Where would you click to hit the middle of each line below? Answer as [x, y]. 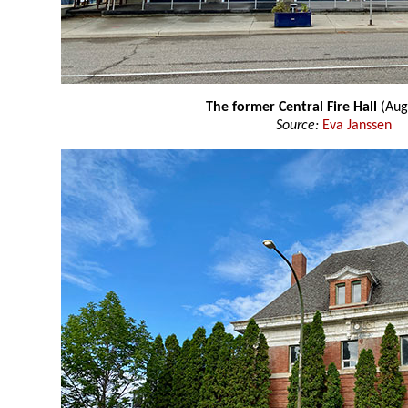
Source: [297, 126]
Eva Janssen [357, 126]
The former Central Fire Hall [293, 108]
